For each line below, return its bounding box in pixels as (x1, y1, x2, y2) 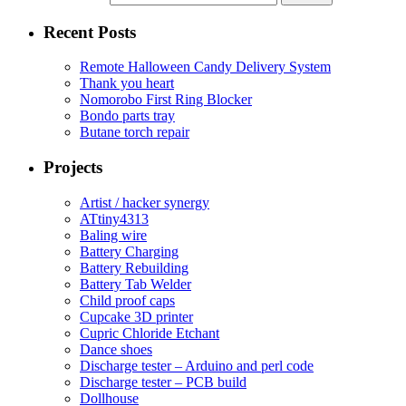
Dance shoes (80, 341, 152, 357)
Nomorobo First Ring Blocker (80, 92, 252, 108)
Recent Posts (43, 22, 136, 42)
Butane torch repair (80, 124, 189, 140)
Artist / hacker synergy (80, 194, 209, 210)
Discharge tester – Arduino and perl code (80, 357, 314, 373)
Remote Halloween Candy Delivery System (80, 59, 331, 75)
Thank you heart (80, 75, 174, 92)
